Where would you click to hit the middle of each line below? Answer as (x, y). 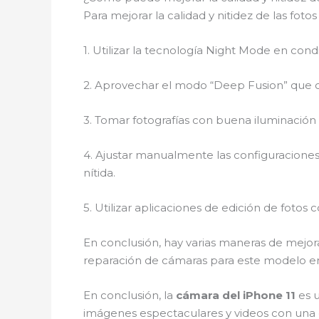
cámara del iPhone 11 (236, 295)
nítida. (99, 173)
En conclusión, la (130, 295)
